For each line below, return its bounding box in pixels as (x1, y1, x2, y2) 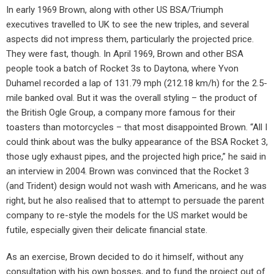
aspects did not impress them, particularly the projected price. (6, 34, 254, 45)
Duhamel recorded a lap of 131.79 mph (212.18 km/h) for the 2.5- (6, 78, 267, 89)
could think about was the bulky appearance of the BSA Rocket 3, (6, 136, 268, 148)
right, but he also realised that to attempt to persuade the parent (6, 195, 264, 207)
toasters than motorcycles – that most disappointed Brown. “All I (6, 122, 267, 133)
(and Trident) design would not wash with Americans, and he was (6, 180, 267, 192)
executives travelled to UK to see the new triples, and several (6, 19, 249, 31)
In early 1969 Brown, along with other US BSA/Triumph (6, 4, 223, 16)
